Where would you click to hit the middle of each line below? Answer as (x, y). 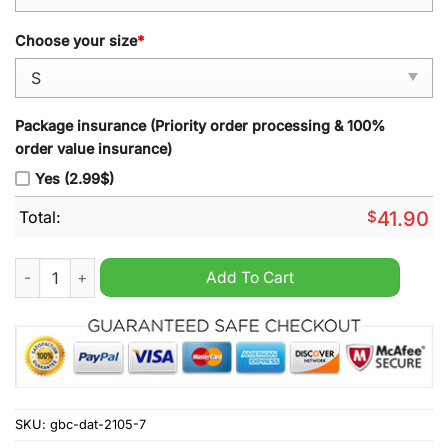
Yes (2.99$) (74, 178)
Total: (40, 216)
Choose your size (76, 41)
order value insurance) (93, 149)
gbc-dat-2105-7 (98, 424)
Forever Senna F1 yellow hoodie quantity (153, 268)
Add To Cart (250, 277)
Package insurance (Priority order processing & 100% (200, 126)
